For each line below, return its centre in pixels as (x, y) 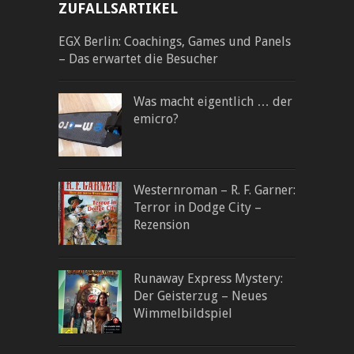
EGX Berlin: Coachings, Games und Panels (175, 42)
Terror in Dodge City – (198, 208)
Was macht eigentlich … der (213, 102)
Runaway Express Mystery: (208, 279)
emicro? (156, 119)
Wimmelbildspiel (183, 314)
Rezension (162, 225)
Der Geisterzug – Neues (200, 296)
